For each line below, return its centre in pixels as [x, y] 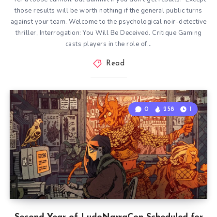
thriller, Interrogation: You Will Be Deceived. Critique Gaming [108, 33]
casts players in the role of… [108, 44]
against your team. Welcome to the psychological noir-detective [108, 22]
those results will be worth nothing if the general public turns [108, 11]
